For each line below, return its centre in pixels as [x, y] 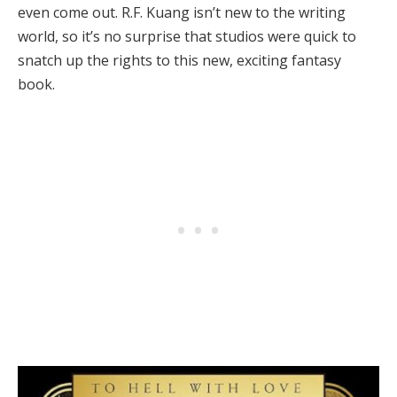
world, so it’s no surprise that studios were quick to [187, 36]
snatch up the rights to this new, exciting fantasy [179, 60]
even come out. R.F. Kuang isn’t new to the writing [182, 12]
